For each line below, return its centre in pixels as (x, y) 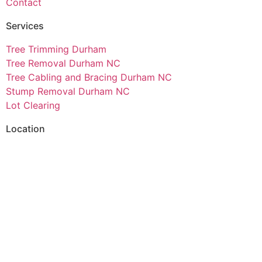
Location (25, 129)
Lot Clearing (33, 106)
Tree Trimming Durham (56, 49)
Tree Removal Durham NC (63, 63)
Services (25, 26)
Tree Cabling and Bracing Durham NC (89, 77)
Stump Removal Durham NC (68, 92)
